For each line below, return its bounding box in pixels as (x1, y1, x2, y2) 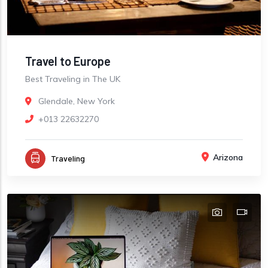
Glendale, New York (38, 96, 115, 107)
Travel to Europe (25, 54, 111, 69)
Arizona (213, 152, 243, 163)
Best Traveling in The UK (25, 74, 120, 85)
